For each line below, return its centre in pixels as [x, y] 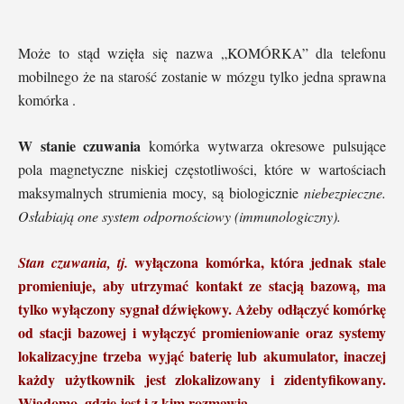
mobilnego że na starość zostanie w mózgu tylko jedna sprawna [202, 77]
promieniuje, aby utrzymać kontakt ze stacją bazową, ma [202, 286]
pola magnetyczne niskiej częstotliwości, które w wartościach [202, 170]
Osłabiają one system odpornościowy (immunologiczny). [179, 216]
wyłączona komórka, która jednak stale [257, 262]
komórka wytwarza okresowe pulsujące [264, 146]
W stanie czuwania [80, 146]
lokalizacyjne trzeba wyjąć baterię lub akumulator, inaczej [202, 356]
